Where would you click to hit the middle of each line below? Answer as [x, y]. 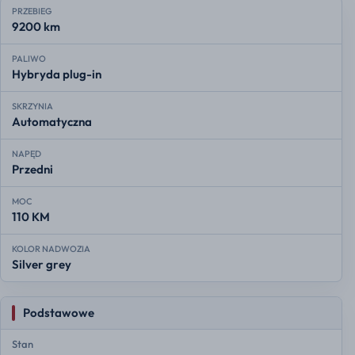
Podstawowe [59, 313]
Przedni [32, 170]
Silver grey [42, 265]
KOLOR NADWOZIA [51, 249]
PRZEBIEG [32, 11]
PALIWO [29, 59]
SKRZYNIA [32, 107]
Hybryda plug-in [57, 74]
